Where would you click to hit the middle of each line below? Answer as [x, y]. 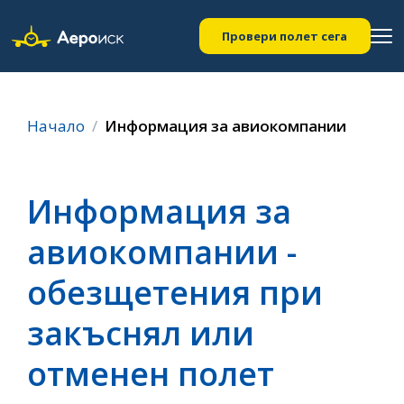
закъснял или [141, 333]
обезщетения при [175, 292]
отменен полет [151, 373]
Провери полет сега [285, 36]
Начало [56, 125]
